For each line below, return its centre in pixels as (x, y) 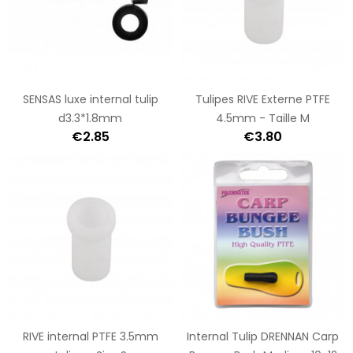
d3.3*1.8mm (90, 118)
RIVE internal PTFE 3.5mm (90, 336)
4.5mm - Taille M (263, 118)
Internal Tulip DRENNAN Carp (263, 336)
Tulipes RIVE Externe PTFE (263, 99)
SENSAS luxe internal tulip (90, 99)
